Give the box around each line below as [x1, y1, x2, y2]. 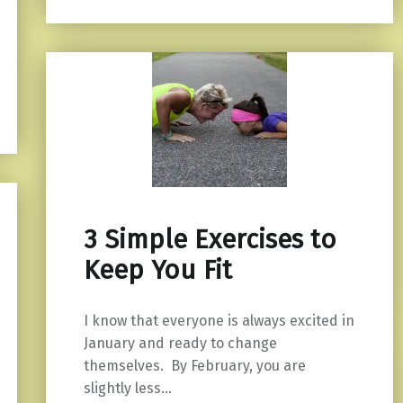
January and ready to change [83, 334, 277, 352]
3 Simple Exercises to [83, 223, 336, 255]
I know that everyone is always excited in [83, 311, 354, 329]
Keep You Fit [83, 254, 232, 286]
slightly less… [83, 379, 172, 397]
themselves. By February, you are [83, 356, 306, 374]
